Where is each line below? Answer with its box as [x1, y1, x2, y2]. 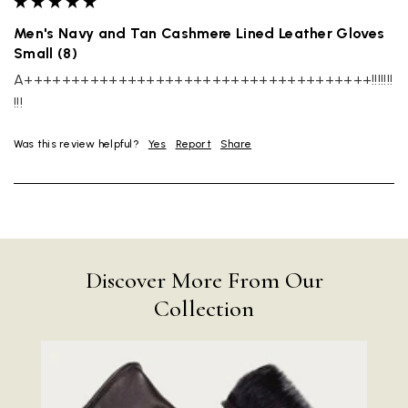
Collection [154, 294, 254, 323]
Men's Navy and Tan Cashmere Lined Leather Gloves [14, 25, 385, 43]
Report [175, 138, 211, 151]
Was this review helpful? [14, 138, 139, 151]
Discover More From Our [85, 266, 323, 295]
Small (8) [14, 45, 77, 63]
